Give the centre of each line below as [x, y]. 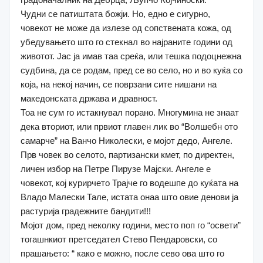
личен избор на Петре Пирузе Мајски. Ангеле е [116, 168]
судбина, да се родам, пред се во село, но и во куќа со [131, 70]
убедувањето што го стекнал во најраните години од [127, 42]
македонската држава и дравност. [89, 98]
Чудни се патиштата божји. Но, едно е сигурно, [115, 14]
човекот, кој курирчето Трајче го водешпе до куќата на [129, 183]
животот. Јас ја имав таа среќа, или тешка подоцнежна [131, 56]
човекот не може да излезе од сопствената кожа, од [126, 28]
